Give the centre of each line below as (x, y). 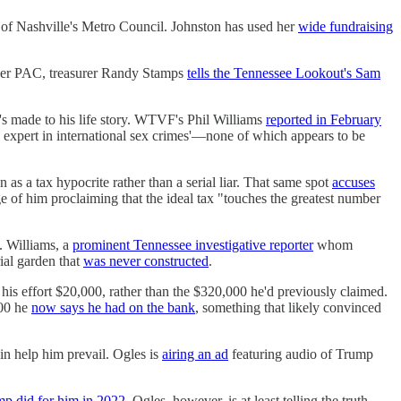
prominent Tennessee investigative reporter (193, 245)
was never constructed (146, 261)
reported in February (324, 120)
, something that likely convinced (288, 308)
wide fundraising (346, 27)
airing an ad (195, 354)
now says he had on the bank (113, 308)
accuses (354, 183)
